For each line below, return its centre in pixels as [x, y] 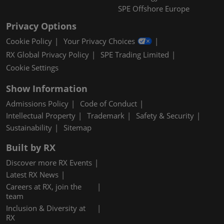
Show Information [47, 88]
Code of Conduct [108, 103]
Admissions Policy [37, 103]
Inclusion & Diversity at [46, 208]
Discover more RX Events [49, 162]
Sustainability [29, 127]
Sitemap [77, 127]
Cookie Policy [29, 41]
